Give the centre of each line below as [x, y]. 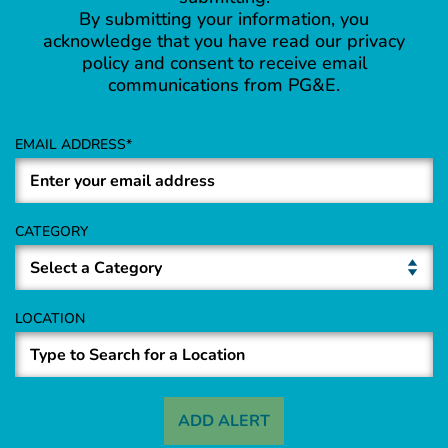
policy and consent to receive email [224, 63]
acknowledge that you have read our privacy [224, 41]
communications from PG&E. [224, 85]
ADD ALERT [224, 421]
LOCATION [50, 319]
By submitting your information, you [224, 19]
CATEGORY [51, 232]
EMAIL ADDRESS [70, 145]
